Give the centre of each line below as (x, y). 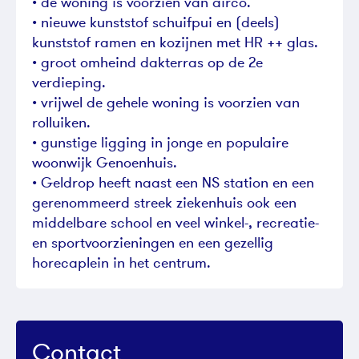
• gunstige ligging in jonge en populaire (160, 142)
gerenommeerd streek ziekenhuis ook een (164, 202)
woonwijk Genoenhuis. (105, 162)
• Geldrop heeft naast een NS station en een (173, 182)
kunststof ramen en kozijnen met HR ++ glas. (175, 42)
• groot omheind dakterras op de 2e (147, 62)
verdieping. (69, 82)
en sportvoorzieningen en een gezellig (153, 242)
